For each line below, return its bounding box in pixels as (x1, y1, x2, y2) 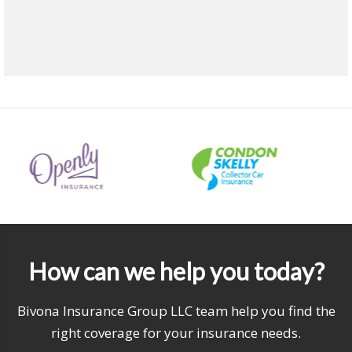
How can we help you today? (27, 257, 324, 287)
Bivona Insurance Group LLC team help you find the (16, 302, 335, 321)
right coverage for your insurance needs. (51, 324, 301, 343)
